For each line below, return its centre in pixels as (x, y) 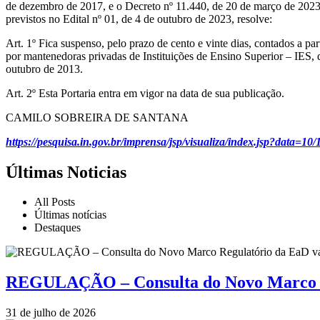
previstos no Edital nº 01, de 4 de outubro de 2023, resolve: (139, 19)
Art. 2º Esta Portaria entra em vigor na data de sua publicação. (145, 93)
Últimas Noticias (66, 172)
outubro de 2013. (44, 69)
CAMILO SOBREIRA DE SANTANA (97, 117)
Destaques (57, 228)
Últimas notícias (70, 215)
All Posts (55, 202)
